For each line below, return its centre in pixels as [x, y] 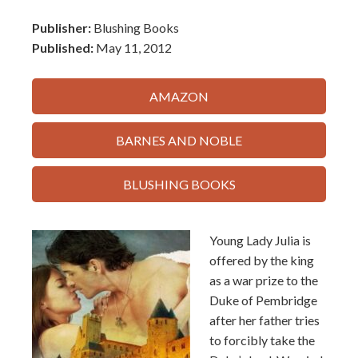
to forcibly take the [262, 340]
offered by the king [262, 260]
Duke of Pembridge [263, 300]
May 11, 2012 [134, 48]
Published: [64, 48]
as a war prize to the [264, 280]
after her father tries [265, 320]
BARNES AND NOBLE [179, 140]
